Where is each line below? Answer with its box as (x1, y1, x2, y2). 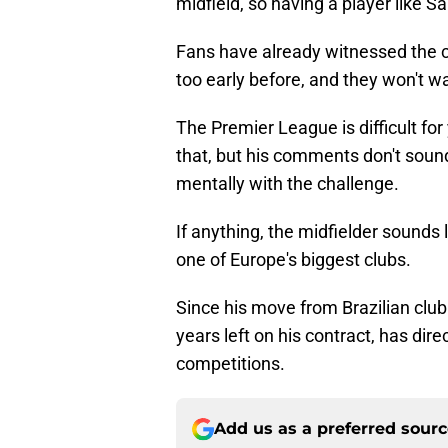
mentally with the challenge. (176, 173, 399, 195)
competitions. (176, 353, 285, 375)
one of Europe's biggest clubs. (176, 249, 411, 271)
